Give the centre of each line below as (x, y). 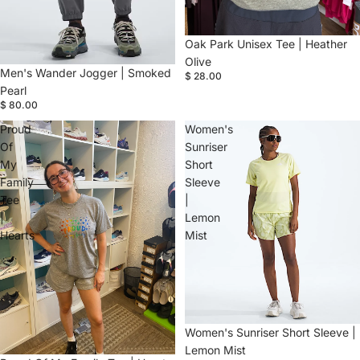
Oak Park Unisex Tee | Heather (266, 44)
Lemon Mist (215, 350)
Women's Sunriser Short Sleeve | (270, 333)
